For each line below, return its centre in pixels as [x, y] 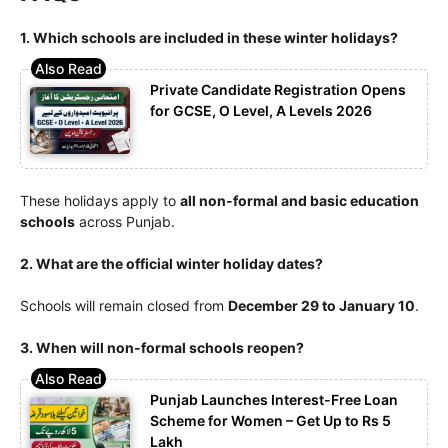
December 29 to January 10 [321, 305]
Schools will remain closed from [124, 305]
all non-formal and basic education [299, 200]
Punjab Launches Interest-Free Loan [274, 399]
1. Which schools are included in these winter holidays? [209, 38]
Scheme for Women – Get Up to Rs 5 [270, 420]
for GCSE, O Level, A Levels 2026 [261, 111]
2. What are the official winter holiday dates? [171, 263]
